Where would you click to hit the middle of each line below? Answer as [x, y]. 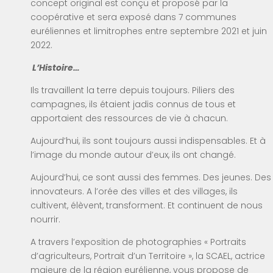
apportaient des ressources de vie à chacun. [129, 118]
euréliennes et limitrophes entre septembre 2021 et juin [149, 31]
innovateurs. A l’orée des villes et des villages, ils [134, 191]
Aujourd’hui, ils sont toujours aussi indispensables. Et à [148, 140]
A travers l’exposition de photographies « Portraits [138, 242]
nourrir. [45, 219]
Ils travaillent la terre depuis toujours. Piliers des [133, 90]
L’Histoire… [56, 67]
